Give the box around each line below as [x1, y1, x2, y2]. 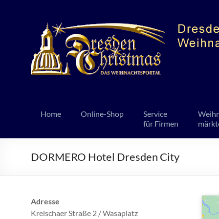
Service [143, 109, 167, 118]
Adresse [31, 197, 60, 206]
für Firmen [143, 119, 178, 128]
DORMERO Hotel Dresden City [31, 150, 179, 163]
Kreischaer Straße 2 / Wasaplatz [31, 208, 138, 218]
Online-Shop [81, 109, 124, 118]
